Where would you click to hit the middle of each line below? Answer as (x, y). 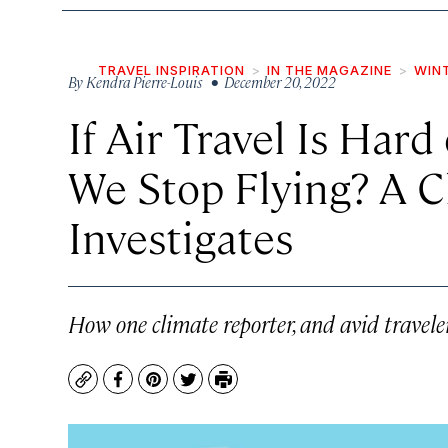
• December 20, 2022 (270, 81)
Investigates (180, 236)
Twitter (215, 389)
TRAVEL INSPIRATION (171, 70)
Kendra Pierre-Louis (144, 81)
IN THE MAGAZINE (329, 70)
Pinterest (188, 389)
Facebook (154, 389)
